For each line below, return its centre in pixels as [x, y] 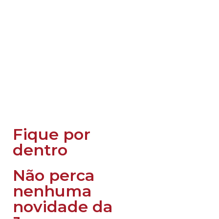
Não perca [54, 175]
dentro [40, 150]
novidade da [63, 206]
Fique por [52, 134]
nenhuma [52, 191]
